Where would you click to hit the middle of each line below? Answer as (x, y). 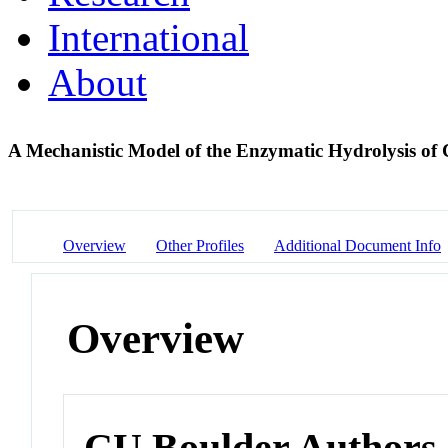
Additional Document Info (357, 245)
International (148, 37)
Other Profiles (200, 245)
